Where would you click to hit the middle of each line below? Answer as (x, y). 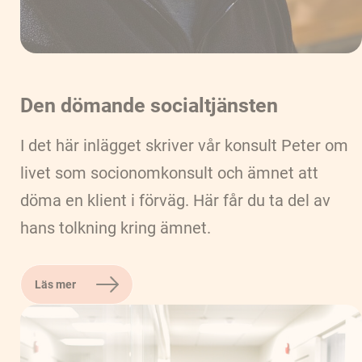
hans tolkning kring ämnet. (116, 227)
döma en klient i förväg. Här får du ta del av (175, 200)
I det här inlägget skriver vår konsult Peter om (184, 145)
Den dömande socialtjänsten (149, 105)
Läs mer (55, 284)
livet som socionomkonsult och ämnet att (169, 173)
